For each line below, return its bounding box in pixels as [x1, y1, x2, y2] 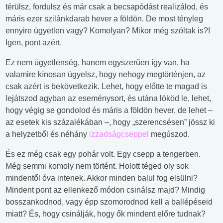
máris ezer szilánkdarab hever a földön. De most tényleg [5, 14, 203, 23]
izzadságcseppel [89, 130, 149, 139]
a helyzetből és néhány [5, 130, 89, 139]
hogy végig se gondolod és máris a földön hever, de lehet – [5, 106, 213, 115]
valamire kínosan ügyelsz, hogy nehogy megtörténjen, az [5, 70, 206, 79]
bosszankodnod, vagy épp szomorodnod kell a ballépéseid [5, 198, 213, 207]
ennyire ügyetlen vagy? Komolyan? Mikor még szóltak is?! [5, 26, 210, 35]
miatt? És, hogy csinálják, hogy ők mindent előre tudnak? [5, 210, 206, 219]
